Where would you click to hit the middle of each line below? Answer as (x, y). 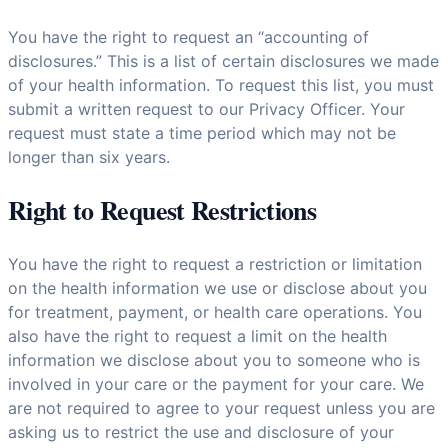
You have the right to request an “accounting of (188, 36)
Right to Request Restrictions (162, 209)
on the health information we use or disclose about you (217, 287)
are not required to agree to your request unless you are (221, 407)
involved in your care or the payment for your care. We (216, 383)
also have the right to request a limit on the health (197, 335)
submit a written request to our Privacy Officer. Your (206, 108)
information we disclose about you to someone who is (214, 359)
